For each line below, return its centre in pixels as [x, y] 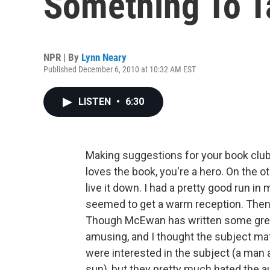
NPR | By [62, 57]
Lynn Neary [104, 57]
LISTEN [96, 102]
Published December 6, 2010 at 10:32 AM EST [120, 69]
